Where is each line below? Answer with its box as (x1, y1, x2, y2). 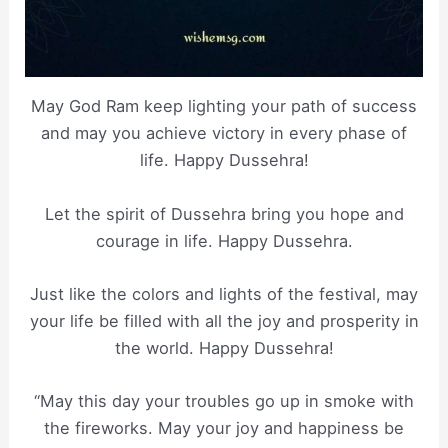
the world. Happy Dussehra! (114, 337, 334, 358)
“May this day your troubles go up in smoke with (34, 391, 414, 412)
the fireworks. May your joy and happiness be (44, 418, 404, 439)
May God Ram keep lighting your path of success (31, 96, 417, 117)
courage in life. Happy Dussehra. (95, 230, 353, 251)
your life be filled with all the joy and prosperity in (29, 310, 419, 331)
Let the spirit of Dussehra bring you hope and (44, 203, 404, 224)
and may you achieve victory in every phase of (41, 123, 407, 144)
